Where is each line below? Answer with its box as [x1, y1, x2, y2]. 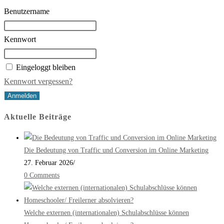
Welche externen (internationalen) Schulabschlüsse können [24, 209, 189, 217]
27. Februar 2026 [24, 159, 73, 167]
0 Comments [24, 171, 59, 179]
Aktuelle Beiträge [4, 112, 71, 121]
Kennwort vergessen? [4, 76, 72, 85]
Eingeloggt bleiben [16, 62, 75, 71]
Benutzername [4, 6, 49, 15]
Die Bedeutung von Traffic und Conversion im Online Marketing [24, 146, 208, 154]
